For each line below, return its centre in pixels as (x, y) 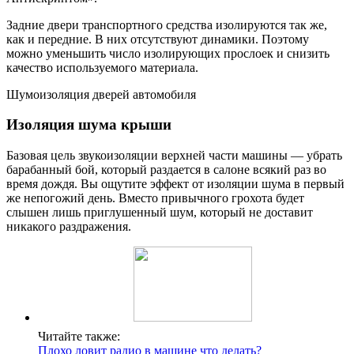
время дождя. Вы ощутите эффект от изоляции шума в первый (175, 184)
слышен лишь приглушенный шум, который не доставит (160, 213)
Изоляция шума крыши (89, 125)
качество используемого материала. (102, 67)
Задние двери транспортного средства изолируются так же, (167, 24)
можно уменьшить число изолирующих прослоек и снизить (168, 53)
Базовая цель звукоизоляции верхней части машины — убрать (174, 156)
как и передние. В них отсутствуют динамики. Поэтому (158, 39)
